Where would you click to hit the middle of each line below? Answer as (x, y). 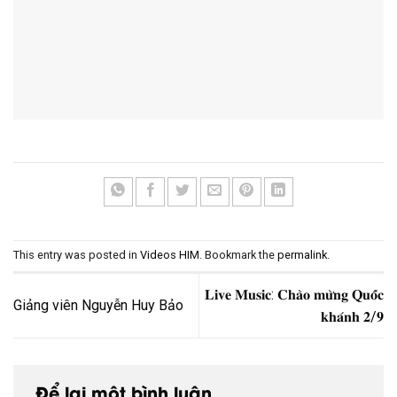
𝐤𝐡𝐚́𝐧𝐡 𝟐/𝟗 (352, 316)
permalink (302, 254)
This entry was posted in (77, 254)
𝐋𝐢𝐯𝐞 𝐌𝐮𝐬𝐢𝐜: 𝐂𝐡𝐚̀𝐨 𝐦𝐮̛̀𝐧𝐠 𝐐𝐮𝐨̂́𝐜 (294, 294)
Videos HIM (170, 254)
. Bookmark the (238, 254)
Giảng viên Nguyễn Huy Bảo (98, 306)
